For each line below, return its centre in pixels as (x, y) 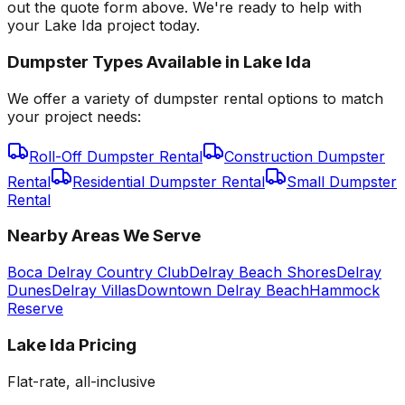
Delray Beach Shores (263, 273)
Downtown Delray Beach (223, 291)
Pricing (106, 344)
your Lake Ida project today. (104, 26)
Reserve (35, 309)
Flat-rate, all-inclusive (81, 381)
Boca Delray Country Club (98, 273)
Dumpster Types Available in (125, 62)
